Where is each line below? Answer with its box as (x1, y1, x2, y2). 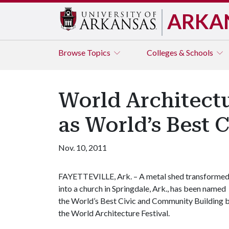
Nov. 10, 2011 (58, 143, 107, 152)
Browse (58, 48, 87, 57)
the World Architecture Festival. (58, 208, 170, 218)
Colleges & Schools (147, 48, 215, 57)
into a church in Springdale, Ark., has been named (58, 184, 226, 193)
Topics (87, 48, 112, 57)
